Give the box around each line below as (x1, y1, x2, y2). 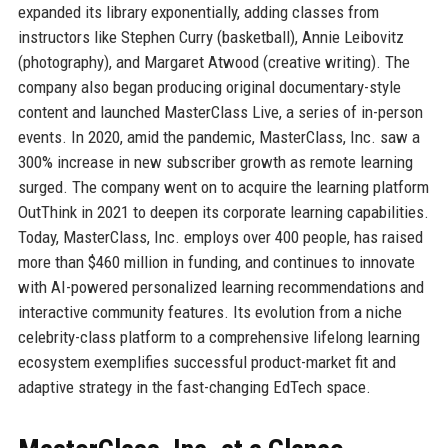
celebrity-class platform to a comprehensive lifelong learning (17, 326, 420, 347)
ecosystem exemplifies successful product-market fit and (17, 351, 396, 372)
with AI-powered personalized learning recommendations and (17, 276, 424, 297)
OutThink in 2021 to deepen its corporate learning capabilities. (17, 201, 429, 222)
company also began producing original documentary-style (17, 76, 401, 97)
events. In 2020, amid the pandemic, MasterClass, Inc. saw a (17, 126, 420, 147)
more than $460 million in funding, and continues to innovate (17, 251, 415, 272)
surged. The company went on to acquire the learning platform (17, 176, 429, 197)
